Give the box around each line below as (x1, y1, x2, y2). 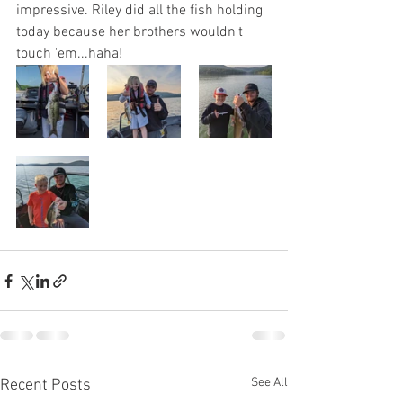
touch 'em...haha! (16, 45, 122, 63)
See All (251, 375, 288, 390)
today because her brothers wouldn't (16, 23, 246, 41)
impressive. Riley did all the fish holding (16, 2, 266, 20)
